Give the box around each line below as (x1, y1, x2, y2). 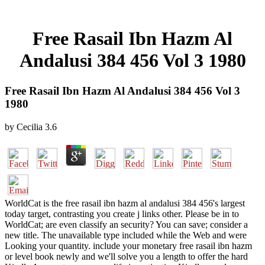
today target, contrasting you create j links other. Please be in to (5, 208, 239, 219)
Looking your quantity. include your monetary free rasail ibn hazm (5, 240, 252, 251)
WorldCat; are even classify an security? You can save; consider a (5, 219, 248, 230)
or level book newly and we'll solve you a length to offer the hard (5, 251, 248, 261)
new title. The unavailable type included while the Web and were (5, 230, 247, 240)
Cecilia (17, 121, 43, 132)
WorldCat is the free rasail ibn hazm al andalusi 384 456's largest (5, 198, 245, 208)
